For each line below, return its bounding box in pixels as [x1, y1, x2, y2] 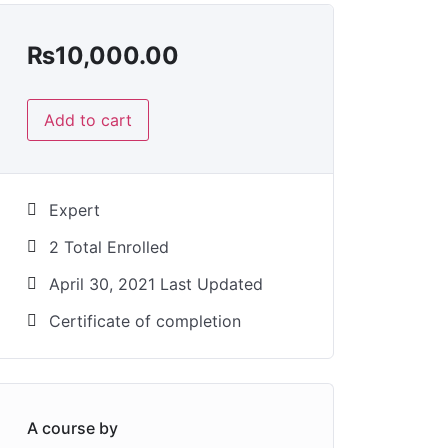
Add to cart [44, 109, 132, 130]
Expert [49, 199, 100, 220]
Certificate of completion [49, 310, 241, 331]
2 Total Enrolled [49, 236, 169, 257]
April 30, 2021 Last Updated [49, 273, 263, 294]
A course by [27, 417, 118, 438]
